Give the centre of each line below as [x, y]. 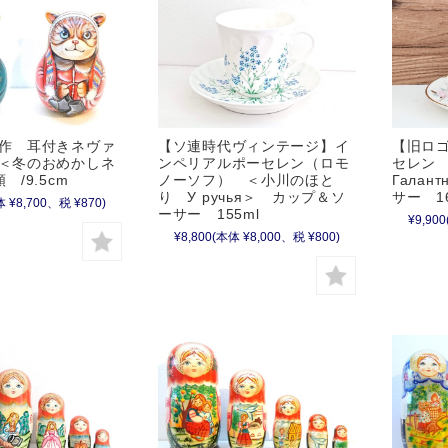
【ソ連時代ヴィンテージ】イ [254, 145]
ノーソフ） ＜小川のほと [246, 179]
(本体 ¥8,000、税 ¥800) [276, 236]
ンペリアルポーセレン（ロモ [254, 162]
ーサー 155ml [209, 213]
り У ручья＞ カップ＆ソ [252, 196]
